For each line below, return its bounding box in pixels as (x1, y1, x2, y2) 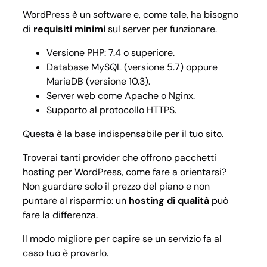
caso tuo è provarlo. (23, 246, 108, 259)
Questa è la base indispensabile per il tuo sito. (23, 127, 223, 140)
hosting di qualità (126, 194, 209, 207)
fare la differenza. (23, 208, 98, 221)
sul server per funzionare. (105, 22, 217, 35)
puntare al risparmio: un (23, 194, 126, 207)
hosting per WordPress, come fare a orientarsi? (23, 165, 226, 178)
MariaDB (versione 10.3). (46, 74, 150, 88)
